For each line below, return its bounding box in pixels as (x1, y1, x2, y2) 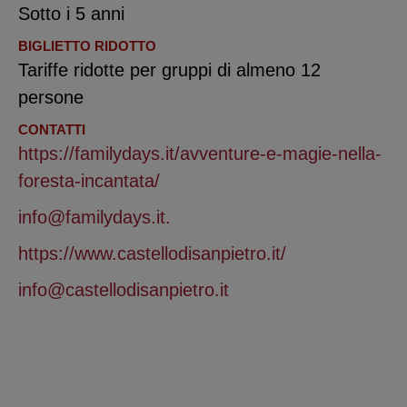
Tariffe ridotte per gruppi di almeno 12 (18, 60, 321, 81)
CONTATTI (18, 122, 85, 138)
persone (18, 87, 84, 108)
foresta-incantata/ (18, 171, 160, 192)
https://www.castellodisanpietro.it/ (18, 243, 286, 264)
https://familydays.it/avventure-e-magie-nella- (18, 144, 382, 164)
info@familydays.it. (18, 207, 171, 228)
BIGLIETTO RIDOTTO (18, 38, 156, 55)
